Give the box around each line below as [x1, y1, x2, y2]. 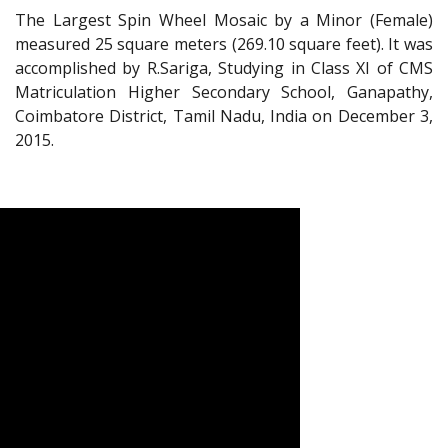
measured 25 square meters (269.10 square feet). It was [15, 33, 433, 56]
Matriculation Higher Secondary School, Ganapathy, [15, 81, 433, 104]
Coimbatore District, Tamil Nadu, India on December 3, [15, 105, 433, 128]
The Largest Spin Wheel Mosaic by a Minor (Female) [15, 9, 433, 32]
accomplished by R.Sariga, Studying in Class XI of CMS [15, 57, 433, 80]
